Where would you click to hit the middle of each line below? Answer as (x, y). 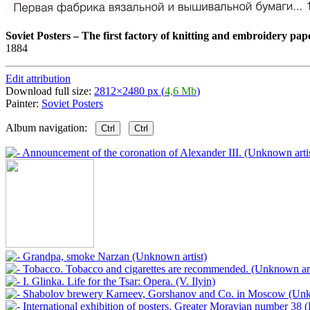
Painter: (24, 103)
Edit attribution (38, 78)
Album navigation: (51, 127)
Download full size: (50, 91)
